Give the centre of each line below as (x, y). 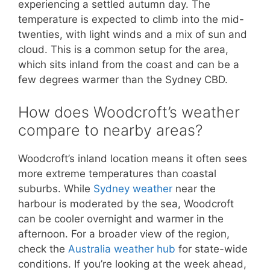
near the (194, 188)
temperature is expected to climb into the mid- (131, 19)
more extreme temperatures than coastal (117, 173)
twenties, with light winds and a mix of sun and (133, 34)
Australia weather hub (122, 249)
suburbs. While (56, 188)
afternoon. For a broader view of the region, (124, 234)
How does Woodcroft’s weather (129, 112)
